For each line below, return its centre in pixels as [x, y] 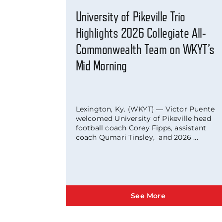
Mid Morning [101, 66]
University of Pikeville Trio [130, 17]
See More [148, 196]
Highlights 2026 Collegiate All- [141, 33]
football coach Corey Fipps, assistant [141, 128]
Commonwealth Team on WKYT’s [145, 49]
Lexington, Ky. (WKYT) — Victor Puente [145, 109]
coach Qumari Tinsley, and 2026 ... [137, 138]
